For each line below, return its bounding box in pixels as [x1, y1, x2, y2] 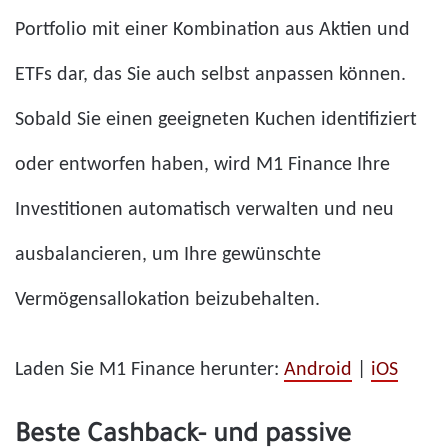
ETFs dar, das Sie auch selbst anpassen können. [15, 64, 406, 85]
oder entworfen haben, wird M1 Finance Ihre [15, 154, 390, 175]
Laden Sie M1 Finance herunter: [15, 359, 284, 380]
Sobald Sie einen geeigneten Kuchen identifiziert [15, 109, 417, 130]
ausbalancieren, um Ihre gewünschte [15, 244, 321, 265]
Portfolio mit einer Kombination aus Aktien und [15, 19, 410, 40]
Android [284, 359, 352, 380]
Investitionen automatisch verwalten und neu [15, 199, 394, 220]
